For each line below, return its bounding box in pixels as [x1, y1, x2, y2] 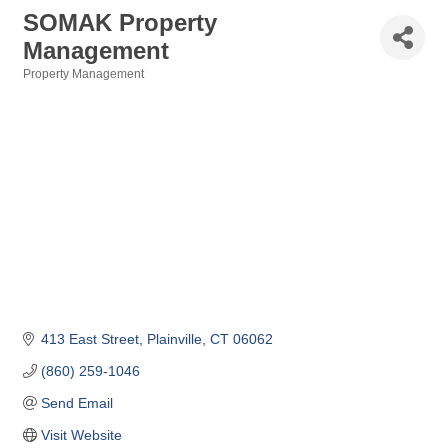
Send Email [40, 395, 113, 412]
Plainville [146, 331, 202, 348]
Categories [22, 81, 85, 94]
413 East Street [40, 331, 139, 348]
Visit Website [40, 427, 122, 444]
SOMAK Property [23, 9, 217, 36]
